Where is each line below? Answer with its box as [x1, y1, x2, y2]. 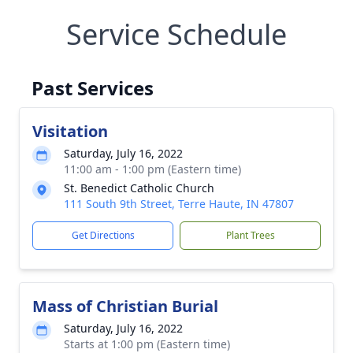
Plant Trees [225, 229, 275, 242]
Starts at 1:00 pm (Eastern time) [64, 336, 230, 351]
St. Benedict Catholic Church [64, 180, 214, 195]
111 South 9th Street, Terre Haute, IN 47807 [64, 196, 294, 211]
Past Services [32, 75, 154, 101]
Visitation [32, 121, 108, 142]
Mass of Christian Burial [32, 295, 218, 317]
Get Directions [71, 229, 135, 242]
